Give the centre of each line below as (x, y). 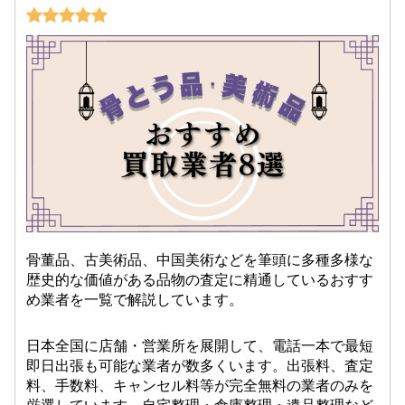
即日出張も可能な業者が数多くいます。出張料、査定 (200, 366)
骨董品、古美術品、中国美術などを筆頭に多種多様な (200, 260)
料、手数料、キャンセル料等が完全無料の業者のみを (200, 386)
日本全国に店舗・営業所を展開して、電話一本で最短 (200, 346)
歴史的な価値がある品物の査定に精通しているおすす (200, 280)
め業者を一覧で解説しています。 (135, 300)
